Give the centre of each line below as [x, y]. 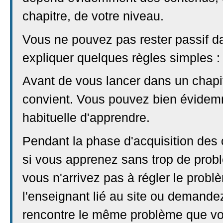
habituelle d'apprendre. [86, 118]
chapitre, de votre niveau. [93, 16]
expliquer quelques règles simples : [121, 57]
